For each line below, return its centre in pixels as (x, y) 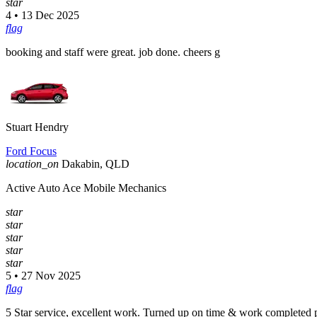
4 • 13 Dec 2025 (42, 16)
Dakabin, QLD (96, 164)
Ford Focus (31, 151)
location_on (32, 164)
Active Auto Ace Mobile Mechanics (86, 188)
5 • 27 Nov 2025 (43, 276)
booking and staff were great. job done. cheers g (113, 52)
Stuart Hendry (37, 127)
